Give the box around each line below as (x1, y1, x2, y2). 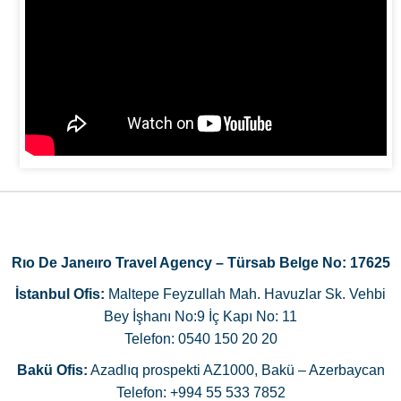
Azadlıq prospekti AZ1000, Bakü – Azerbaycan (87, 363, 385, 379)
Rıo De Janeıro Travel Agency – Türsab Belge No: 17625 (11, 255, 390, 271)
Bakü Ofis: (16, 363, 88, 379)
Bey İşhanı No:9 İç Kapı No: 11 (104, 309, 297, 325)
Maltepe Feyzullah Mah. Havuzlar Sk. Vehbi (105, 286, 386, 303)
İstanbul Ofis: (15, 286, 105, 303)
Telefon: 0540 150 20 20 (124, 331, 277, 347)
